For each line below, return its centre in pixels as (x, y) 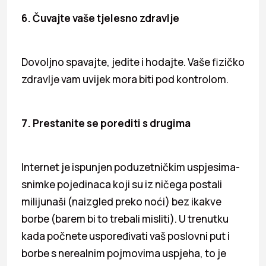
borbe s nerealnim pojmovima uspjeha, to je (124, 253)
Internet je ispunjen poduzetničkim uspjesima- (131, 167)
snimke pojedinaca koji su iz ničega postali (122, 184)
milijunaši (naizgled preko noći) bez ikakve (121, 201)
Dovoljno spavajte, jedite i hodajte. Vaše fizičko (133, 62)
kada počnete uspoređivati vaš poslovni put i (126, 236)
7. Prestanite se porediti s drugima (106, 123)
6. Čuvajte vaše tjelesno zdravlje (100, 18)
